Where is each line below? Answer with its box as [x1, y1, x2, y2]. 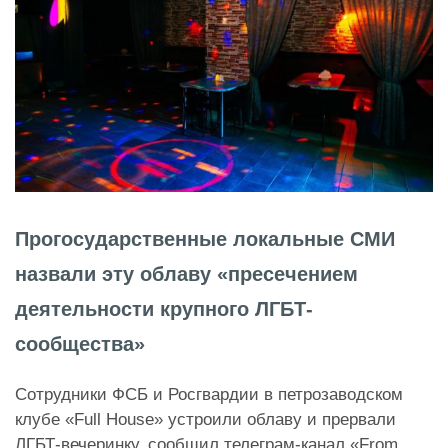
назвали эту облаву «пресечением [15, 262, 358, 285]
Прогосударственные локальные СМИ [15, 227, 395, 250]
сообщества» [15, 332, 145, 355]
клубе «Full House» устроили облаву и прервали [15, 409, 396, 429]
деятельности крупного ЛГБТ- [15, 297, 313, 320]
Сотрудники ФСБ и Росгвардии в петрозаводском [15, 384, 403, 404]
